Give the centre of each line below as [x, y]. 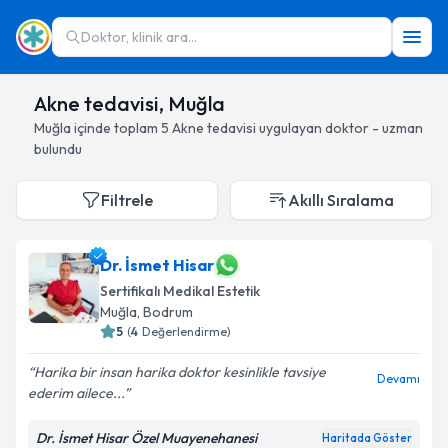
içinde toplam [116, 128]
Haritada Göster [367, 438]
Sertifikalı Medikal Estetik [180, 291]
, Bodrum [165, 312]
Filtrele [127, 200]
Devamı [398, 378]
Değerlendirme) [186, 331]
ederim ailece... [76, 393]
